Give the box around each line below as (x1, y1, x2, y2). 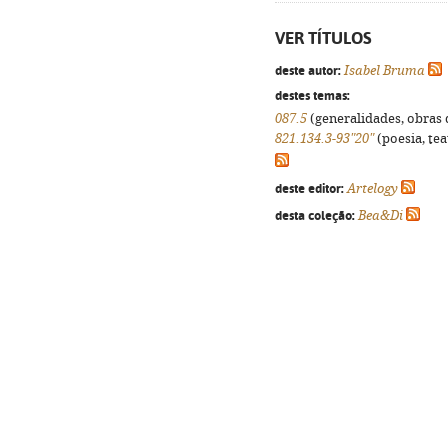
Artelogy (347, 181, 398, 196)
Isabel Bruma (344, 63, 425, 78)
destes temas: (275, 87, 350, 103)
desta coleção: (275, 207, 355, 223)
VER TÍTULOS (275, 28, 372, 48)
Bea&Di (358, 208, 403, 223)
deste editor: (275, 180, 344, 196)
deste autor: (275, 62, 341, 78)
